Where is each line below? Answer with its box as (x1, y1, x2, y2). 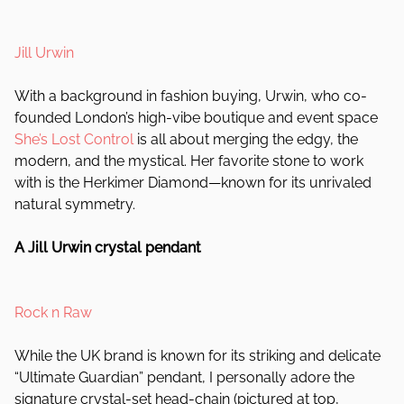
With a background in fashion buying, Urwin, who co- (14, 87, 367, 105)
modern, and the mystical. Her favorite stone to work (14, 152, 363, 170)
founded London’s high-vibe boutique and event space (14, 109, 378, 126)
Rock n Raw (14, 304, 92, 321)
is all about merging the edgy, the (133, 131, 358, 148)
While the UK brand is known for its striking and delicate (14, 347, 381, 364)
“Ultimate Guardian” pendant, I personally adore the (14, 369, 354, 386)
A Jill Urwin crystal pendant (14, 239, 201, 256)
